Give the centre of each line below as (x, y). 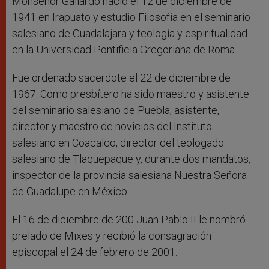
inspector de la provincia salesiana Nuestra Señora (129, 175)
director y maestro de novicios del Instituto (112, 127)
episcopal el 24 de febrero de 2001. (95, 252)
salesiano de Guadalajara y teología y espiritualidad (130, 34)
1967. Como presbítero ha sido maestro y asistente (131, 94)
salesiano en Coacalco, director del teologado (118, 143)
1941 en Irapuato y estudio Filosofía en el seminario (131, 17)
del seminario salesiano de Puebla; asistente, (116, 110)
